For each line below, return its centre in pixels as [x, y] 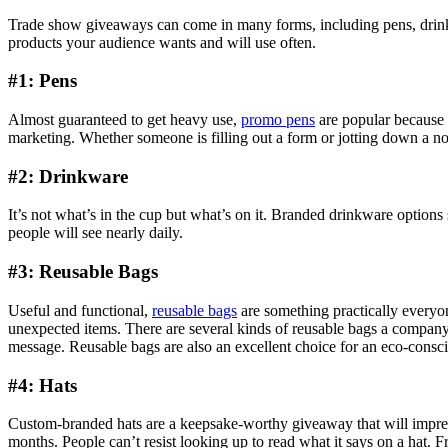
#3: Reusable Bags [83, 272]
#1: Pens [42, 81]
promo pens [278, 119]
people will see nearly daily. [95, 233]
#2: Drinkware [68, 176]
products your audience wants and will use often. [162, 42]
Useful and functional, [80, 310]
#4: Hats [42, 385]
